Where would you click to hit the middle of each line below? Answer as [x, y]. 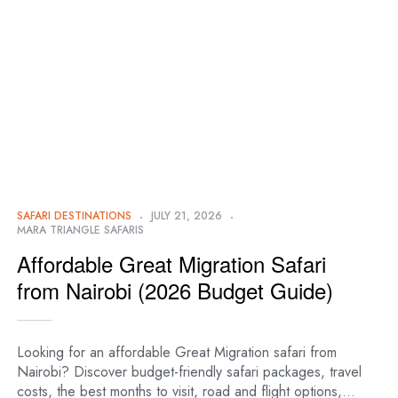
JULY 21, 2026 [187, 216]
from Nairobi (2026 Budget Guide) [175, 291]
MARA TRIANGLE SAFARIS [80, 231]
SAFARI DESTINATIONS [74, 216]
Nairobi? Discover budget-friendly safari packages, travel [189, 372]
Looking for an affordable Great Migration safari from [177, 353]
